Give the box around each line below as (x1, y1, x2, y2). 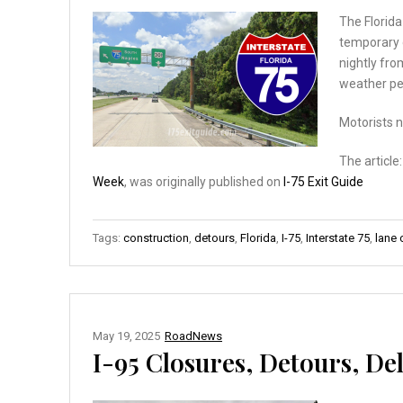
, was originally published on (124, 174, 283, 189)
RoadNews (165, 328, 222, 343)
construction (123, 230, 189, 245)
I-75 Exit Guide (283, 174, 363, 189)
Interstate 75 (306, 230, 370, 245)
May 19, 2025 (93, 328, 160, 343)
